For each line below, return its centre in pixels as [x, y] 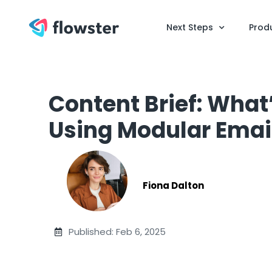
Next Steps [189, 27]
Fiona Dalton [173, 185]
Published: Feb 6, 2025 [117, 232]
